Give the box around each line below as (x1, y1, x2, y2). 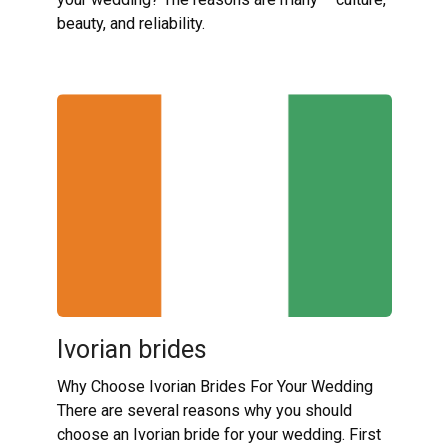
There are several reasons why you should (56, 400, 352, 420)
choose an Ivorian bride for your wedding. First (56, 424, 381, 444)
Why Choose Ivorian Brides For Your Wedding (56, 376, 373, 396)
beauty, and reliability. (56, 13, 205, 33)
